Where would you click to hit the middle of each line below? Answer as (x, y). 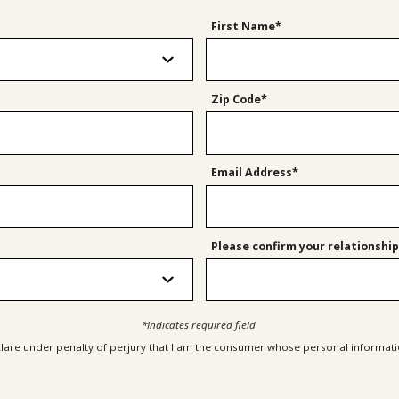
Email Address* (255, 173)
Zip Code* (240, 100)
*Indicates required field (198, 324)
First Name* (247, 26)
